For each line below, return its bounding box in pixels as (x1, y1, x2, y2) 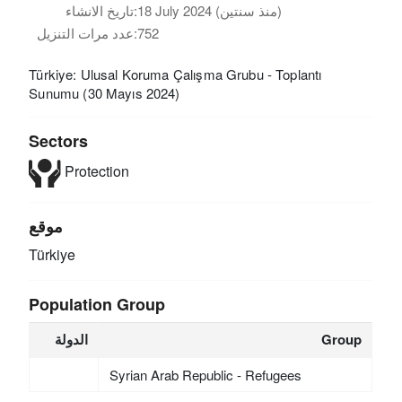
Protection (60, 160, 129, 181)
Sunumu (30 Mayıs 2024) (29, 83, 180, 102)
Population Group (29, 292, 166, 316)
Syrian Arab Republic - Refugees (109, 364, 301, 384)
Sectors (29, 128, 89, 153)
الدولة (55, 328, 89, 349)
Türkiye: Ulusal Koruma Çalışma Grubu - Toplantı (29, 64, 322, 83)
